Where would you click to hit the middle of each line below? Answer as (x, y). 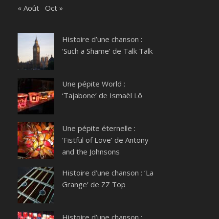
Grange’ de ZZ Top (94, 185)
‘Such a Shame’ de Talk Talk (107, 51)
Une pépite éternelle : (99, 128)
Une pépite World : (94, 84)
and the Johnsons (91, 152)
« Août (28, 8)
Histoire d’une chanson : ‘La (108, 173)
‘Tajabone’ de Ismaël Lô (102, 96)
